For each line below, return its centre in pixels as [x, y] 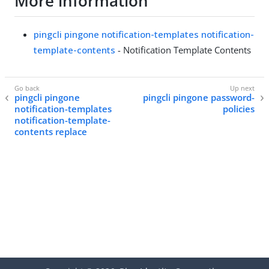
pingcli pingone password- [199, 98]
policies [239, 109]
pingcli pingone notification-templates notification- [144, 34]
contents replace [51, 132]
